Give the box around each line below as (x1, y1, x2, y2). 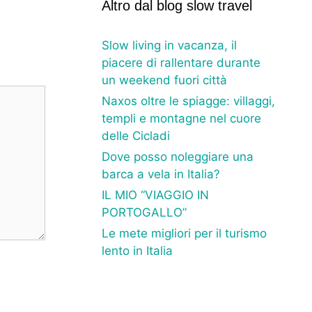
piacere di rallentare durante (102, 55, 260, 70)
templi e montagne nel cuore (102, 111, 261, 125)
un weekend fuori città (102, 72, 227, 87)
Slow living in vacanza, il (102, 38, 237, 52)
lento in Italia (102, 243, 173, 258)
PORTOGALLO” (102, 205, 187, 219)
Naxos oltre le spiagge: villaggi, (102, 93, 275, 108)
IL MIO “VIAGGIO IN (102, 187, 209, 202)
